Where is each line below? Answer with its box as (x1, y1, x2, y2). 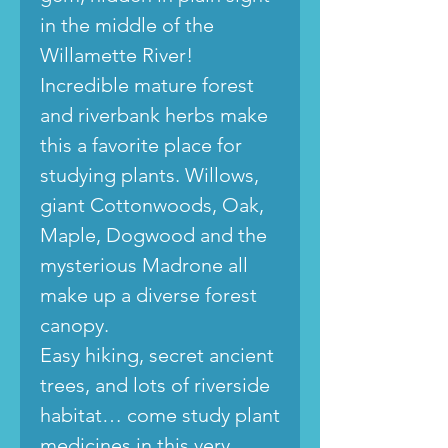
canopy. (40, 312, 114, 337)
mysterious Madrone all (40, 252, 248, 277)
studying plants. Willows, (40, 162, 259, 187)
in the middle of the (40, 12, 214, 37)
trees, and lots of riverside (40, 372, 270, 397)
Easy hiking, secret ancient (40, 342, 274, 367)
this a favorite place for (40, 132, 242, 157)
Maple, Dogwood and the (40, 222, 267, 247)
